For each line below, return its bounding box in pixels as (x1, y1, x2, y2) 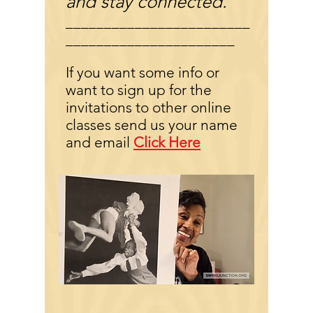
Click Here (133, 133, 201, 151)
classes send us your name (66, 116, 238, 133)
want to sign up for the (66, 81, 212, 99)
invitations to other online (66, 99, 231, 116)
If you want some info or (66, 64, 219, 81)
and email (66, 133, 133, 151)
